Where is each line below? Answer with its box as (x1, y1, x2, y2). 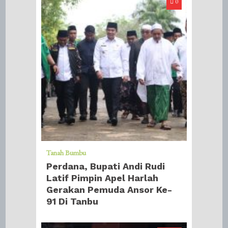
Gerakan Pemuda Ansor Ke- (46, 184, 173, 195)
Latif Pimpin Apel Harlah (46, 172, 159, 183)
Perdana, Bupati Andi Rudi (46, 160, 165, 172)
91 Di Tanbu (46, 195, 99, 207)
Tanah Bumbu (46, 148, 87, 157)
